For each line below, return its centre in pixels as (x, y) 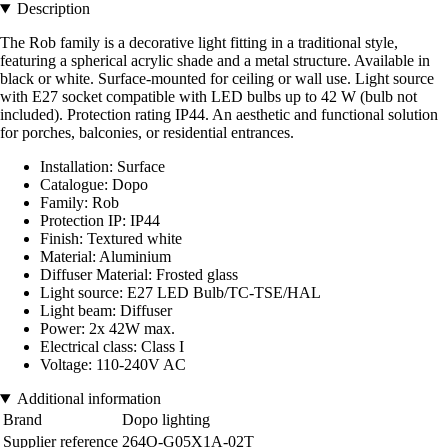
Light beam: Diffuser (106, 311)
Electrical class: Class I (112, 347)
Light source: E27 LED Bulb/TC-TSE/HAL (180, 293)
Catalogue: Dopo (94, 185)
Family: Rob (79, 203)
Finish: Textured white (111, 239)
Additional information (88, 399)
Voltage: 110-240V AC (113, 365)
